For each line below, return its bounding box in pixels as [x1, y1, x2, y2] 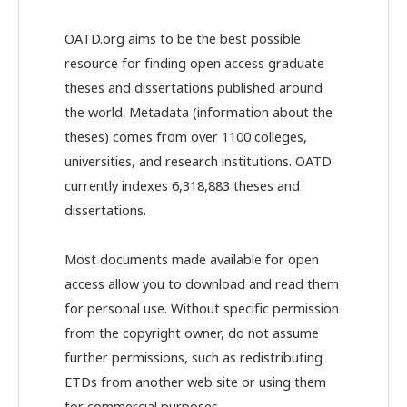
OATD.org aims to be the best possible [65, 30, 301, 51]
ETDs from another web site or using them [65, 373, 326, 394]
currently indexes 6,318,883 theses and [65, 177, 300, 198]
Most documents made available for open [65, 251, 319, 272]
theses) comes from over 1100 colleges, [65, 128, 307, 149]
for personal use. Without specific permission [65, 300, 339, 321]
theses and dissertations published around [65, 79, 323, 100]
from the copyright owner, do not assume [65, 324, 319, 345]
